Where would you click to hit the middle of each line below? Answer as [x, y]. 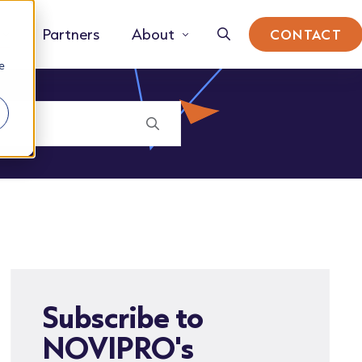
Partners [72, 34]
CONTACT [306, 34]
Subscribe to [124, 317]
